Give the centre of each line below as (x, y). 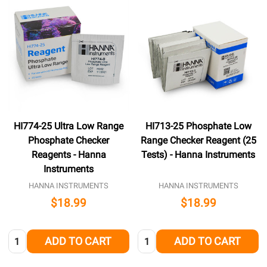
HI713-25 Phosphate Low (198, 126)
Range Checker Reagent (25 (198, 140)
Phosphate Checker (69, 140)
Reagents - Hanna (69, 154)
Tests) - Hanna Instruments (198, 154)
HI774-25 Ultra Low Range (69, 126)
